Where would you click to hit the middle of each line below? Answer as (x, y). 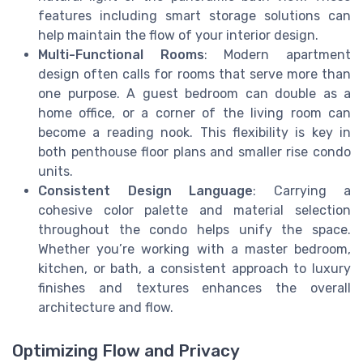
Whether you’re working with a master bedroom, (194, 249)
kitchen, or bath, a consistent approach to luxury (194, 268)
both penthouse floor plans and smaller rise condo (194, 152)
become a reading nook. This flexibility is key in (194, 132)
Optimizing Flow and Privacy (126, 351)
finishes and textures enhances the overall (194, 288)
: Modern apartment (278, 54)
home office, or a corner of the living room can (194, 113)
